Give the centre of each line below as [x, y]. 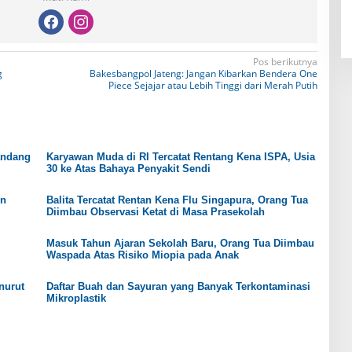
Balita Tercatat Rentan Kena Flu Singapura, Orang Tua [177, 200]
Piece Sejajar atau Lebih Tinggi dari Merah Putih [213, 86]
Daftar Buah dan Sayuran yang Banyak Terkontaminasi [178, 287]
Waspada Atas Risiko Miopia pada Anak [142, 255]
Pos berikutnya [285, 62]
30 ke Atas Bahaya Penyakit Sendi [128, 169]
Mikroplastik [76, 299]
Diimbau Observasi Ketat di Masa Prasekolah [155, 212]
